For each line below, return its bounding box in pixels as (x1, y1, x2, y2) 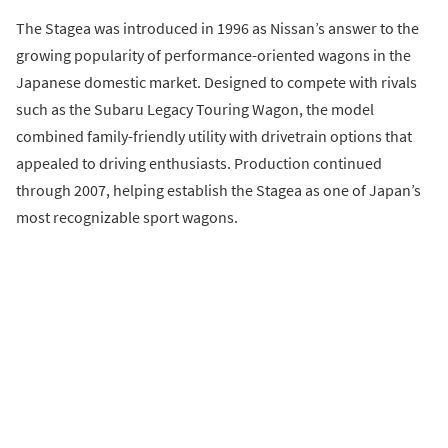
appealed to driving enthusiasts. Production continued (16, 153, 382, 174)
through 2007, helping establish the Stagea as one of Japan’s (16, 180, 421, 201)
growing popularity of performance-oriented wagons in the (16, 45, 411, 66)
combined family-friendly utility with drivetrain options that (16, 126, 412, 147)
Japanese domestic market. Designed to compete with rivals (16, 72, 417, 93)
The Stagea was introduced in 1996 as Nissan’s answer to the (16, 18, 419, 39)
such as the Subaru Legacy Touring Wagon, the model (16, 99, 374, 120)
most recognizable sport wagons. (16, 207, 238, 228)
